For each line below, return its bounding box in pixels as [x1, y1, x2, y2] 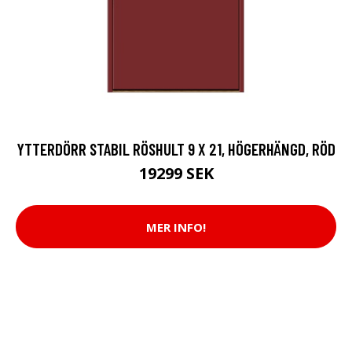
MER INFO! [146, 218, 206, 235]
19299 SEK [138, 163, 214, 184]
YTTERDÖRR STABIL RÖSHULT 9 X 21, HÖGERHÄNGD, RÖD [16, 139, 335, 159]
